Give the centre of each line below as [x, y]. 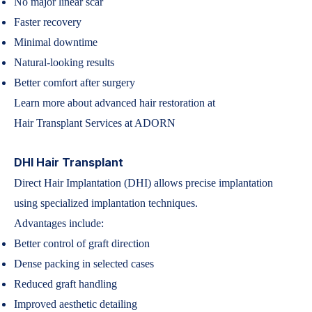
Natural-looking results [64, 62]
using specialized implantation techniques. [106, 203]
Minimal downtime [56, 42]
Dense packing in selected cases [84, 264]
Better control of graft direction [82, 243]
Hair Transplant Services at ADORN [95, 123]
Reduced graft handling [65, 284]
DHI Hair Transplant [69, 162]
